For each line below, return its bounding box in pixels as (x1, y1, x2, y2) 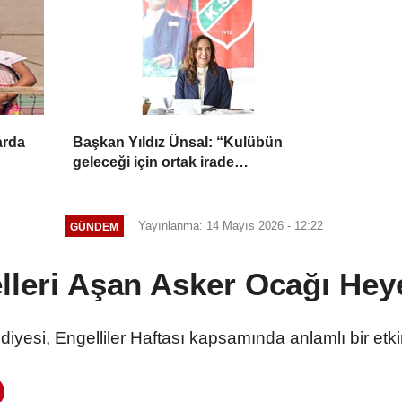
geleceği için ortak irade (73, 154, 235, 170)
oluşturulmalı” (73, 174, 170, 190)
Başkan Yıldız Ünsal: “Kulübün (73, 135, 284, 151)
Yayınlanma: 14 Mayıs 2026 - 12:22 (137, 219, 323, 233)
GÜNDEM (70, 220, 118, 232)
